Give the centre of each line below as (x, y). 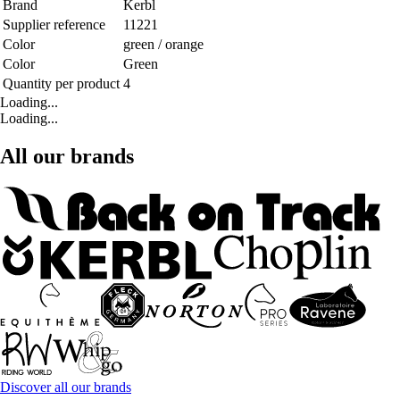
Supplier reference (54, 25)
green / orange (163, 45)
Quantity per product (61, 84)
